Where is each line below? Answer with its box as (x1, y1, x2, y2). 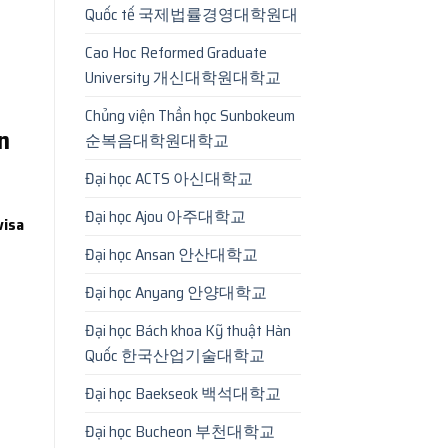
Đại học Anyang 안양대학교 (84, 279, 267, 305)
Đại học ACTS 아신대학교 (84, 165, 253, 191)
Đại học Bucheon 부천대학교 (84, 418, 275, 444)
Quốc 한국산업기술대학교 (84, 342, 265, 368)
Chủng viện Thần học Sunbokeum (84, 102, 295, 128)
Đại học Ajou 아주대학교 (84, 203, 246, 229)
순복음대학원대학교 (84, 127, 229, 153)
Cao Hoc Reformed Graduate (84, 39, 267, 65)
